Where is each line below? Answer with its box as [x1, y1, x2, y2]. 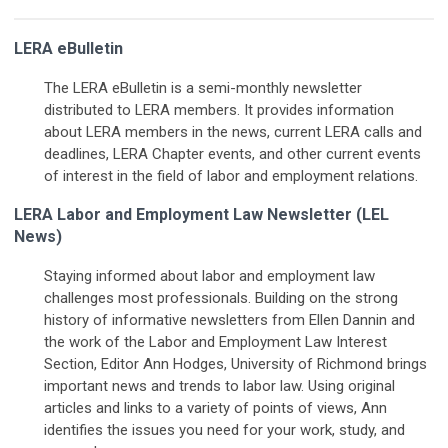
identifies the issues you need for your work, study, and [44, 421, 405, 440]
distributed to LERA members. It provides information [44, 101, 394, 120]
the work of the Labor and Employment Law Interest [44, 333, 387, 352]
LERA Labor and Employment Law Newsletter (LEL [14, 205, 389, 225]
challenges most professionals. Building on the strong [44, 289, 398, 308]
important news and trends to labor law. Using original [44, 377, 395, 396]
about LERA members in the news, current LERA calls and [44, 123, 422, 142]
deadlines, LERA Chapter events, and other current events [44, 145, 421, 164]
